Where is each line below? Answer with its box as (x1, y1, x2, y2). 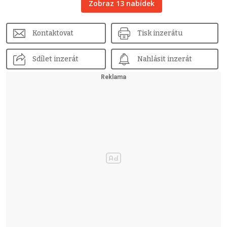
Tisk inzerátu (137, 28, 182, 37)
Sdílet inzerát (32, 54, 79, 63)
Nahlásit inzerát (137, 54, 192, 63)
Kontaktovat (32, 28, 73, 37)
